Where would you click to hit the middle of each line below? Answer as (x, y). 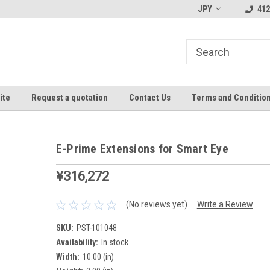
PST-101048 (96, 228)
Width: (67, 256)
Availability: (77, 242)
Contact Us (149, 98)
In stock (115, 242)
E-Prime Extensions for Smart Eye (142, 149)
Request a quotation (69, 98)
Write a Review (225, 205)
